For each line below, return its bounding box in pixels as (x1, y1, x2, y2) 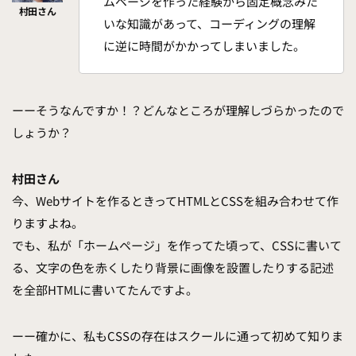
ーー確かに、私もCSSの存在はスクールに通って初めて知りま (12, 327, 343, 345)
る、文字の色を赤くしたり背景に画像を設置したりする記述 (12, 259, 334, 277)
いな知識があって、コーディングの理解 (103, 15, 315, 33)
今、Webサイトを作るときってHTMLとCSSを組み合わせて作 (12, 192, 339, 210)
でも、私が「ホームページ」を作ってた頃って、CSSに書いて (12, 237, 342, 254)
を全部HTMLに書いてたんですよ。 (12, 281, 198, 299)
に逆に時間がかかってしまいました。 (103, 37, 305, 55)
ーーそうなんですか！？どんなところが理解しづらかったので (12, 102, 344, 119)
